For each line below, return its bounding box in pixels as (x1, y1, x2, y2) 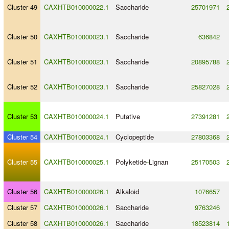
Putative (115, 111, 140, 122)
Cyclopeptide (115, 132, 154, 142)
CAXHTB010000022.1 (43, 2, 109, 12)
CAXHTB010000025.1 (43, 157, 109, 167)
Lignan (148, 157, 168, 167)
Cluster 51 (7, 57, 37, 67)
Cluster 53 (7, 111, 37, 122)
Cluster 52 (7, 82, 37, 92)
